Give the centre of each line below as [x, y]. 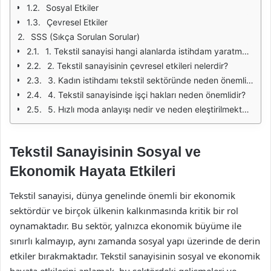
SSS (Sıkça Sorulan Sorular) [85, 37]
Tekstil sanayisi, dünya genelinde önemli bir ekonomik [122, 195]
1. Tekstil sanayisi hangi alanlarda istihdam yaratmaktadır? [144, 51]
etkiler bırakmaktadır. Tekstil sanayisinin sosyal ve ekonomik [135, 256]
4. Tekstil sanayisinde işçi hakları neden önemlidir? [147, 95]
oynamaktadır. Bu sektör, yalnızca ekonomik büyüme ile [126, 225]
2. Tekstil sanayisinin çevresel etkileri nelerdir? [138, 66]
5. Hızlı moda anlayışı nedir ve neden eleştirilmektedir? [145, 109]
